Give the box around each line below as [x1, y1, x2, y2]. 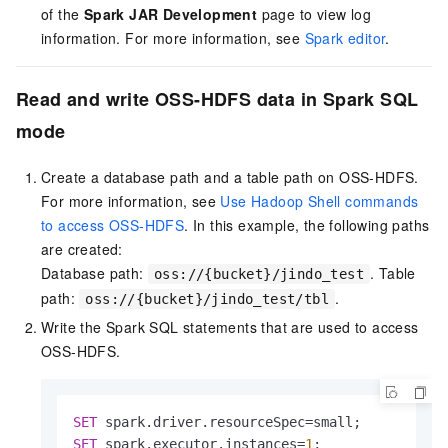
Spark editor [304, 28, 386, 49]
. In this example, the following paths [184, 215, 430, 236]
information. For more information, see [41, 28, 305, 49]
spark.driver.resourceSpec [97, 414, 305, 431]
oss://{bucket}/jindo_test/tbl [85, 291, 330, 308]
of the [41, 4, 84, 25]
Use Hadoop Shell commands [220, 191, 419, 212]
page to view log [257, 4, 372, 25]
